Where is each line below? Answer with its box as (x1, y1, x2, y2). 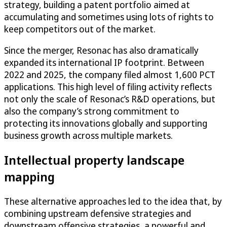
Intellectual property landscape (4, 152, 184, 169)
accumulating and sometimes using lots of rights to (4, 11, 214, 23)
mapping (4, 168, 55, 185)
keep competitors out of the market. (4, 23, 156, 35)
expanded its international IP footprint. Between (4, 56, 204, 69)
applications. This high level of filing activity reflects (4, 81, 212, 93)
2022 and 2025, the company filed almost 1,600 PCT (4, 68, 215, 81)
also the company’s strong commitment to (4, 105, 179, 118)
